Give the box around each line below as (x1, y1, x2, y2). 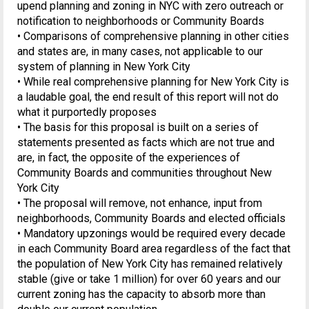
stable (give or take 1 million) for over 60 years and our (17, 272, 281, 286)
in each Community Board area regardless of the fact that (17, 241, 290, 255)
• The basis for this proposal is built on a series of (17, 120, 259, 134)
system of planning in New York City (17, 59, 190, 73)
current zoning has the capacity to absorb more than (17, 287, 266, 301)
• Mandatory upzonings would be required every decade (17, 226, 286, 240)
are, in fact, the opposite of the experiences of (17, 150, 240, 164)
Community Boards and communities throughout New (17, 166, 272, 179)
